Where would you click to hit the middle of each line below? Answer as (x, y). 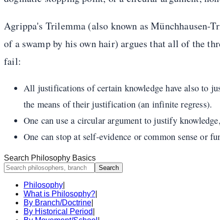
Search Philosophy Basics (50, 158)
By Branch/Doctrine (57, 203)
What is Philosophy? (59, 194)
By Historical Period (58, 212)
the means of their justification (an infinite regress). (118, 104)
